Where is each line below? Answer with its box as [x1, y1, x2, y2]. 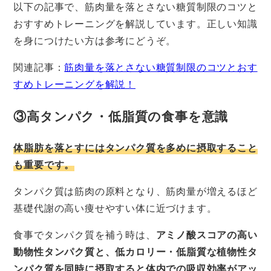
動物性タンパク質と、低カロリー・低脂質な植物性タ [13, 244, 258, 259]
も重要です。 [13, 157, 75, 172]
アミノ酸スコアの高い [155, 227, 258, 242]
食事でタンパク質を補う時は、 [13, 227, 156, 242]
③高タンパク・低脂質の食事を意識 [13, 106, 229, 125]
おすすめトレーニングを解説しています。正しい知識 [13, 16, 258, 31]
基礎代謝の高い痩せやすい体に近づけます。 [13, 201, 217, 215]
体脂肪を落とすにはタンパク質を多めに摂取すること [13, 140, 258, 155]
